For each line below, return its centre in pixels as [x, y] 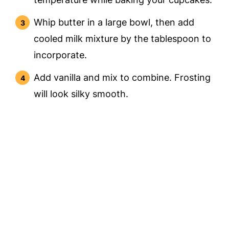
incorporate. [61, 55]
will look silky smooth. [81, 94]
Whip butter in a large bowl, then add [114, 22]
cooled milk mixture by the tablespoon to [123, 39]
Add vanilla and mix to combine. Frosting [122, 78]
